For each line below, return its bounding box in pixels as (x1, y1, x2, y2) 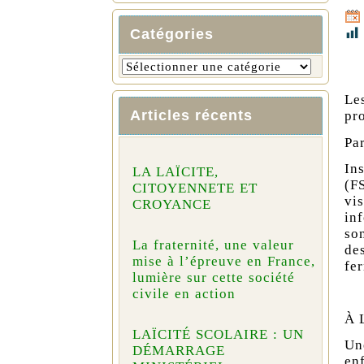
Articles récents (129, 107, 253, 124)
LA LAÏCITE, (132, 164, 219, 180)
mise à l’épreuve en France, (132, 253, 315, 270)
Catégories (129, 26, 214, 42)
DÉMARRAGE (132, 343, 225, 359)
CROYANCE (132, 197, 211, 213)
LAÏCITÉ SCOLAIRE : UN (132, 327, 304, 343)
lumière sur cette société (132, 270, 295, 286)
